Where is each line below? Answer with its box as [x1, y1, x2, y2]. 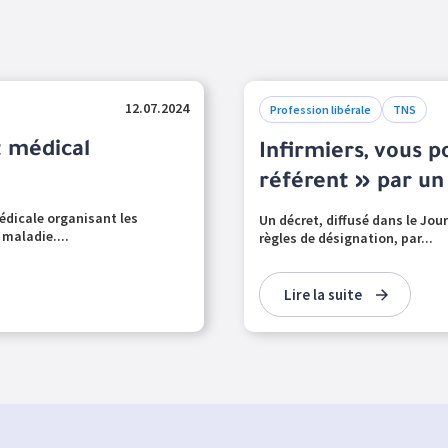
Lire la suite [284, 285, 362, 304]
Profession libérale [270, 102, 371, 117]
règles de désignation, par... [259, 229, 433, 247]
